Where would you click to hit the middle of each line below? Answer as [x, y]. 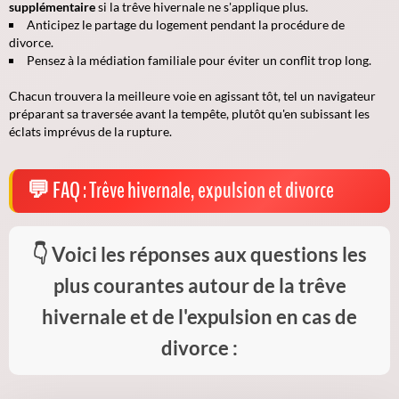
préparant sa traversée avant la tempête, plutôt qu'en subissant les [189, 113]
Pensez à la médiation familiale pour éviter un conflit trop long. [199, 60]
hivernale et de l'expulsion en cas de [199, 316]
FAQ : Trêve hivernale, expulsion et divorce [193, 190]
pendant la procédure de [276, 24]
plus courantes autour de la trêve [199, 285]
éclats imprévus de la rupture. [90, 131]
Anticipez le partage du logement [117, 24]
